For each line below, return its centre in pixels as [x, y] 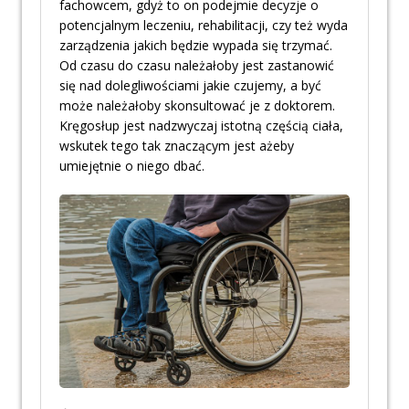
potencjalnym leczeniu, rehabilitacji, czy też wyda [204, 26]
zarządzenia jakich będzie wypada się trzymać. [196, 46]
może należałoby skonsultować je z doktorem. [197, 106]
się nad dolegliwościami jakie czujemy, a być [190, 86]
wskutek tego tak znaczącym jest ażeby [177, 146]
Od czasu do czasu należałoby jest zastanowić [197, 66]
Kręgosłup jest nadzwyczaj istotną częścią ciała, [201, 126]
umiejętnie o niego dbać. [132, 166]
